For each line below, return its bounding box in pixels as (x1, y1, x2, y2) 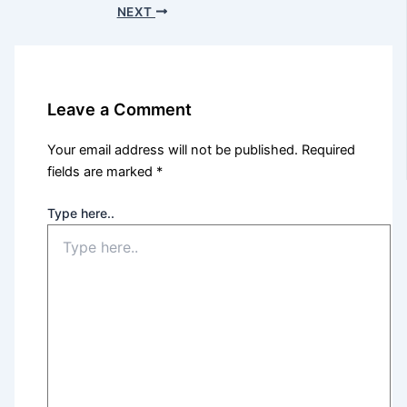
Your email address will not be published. (47, 141, 299, 158)
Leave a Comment (47, 98, 193, 119)
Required (302, 141, 356, 158)
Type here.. (47, 204, 115, 221)
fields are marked (47, 163, 157, 180)
